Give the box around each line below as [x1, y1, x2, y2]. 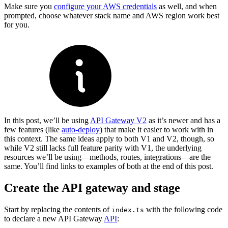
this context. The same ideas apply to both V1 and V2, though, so [4, 134, 214, 144]
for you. [4, 20, 30, 30]
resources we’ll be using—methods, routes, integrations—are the [4, 153, 211, 162]
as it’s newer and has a [147, 116, 220, 125]
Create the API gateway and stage [4, 181, 180, 195]
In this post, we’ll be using [4, 116, 90, 125]
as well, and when [157, 2, 217, 11]
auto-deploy [62, 125, 100, 134]
